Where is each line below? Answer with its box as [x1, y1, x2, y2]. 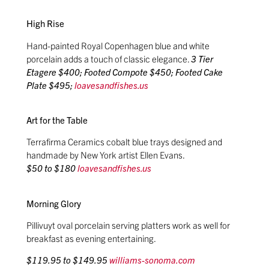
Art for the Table [26, 113, 88, 125]
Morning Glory [26, 197, 82, 209]
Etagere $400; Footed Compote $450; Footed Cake [26, 65, 223, 77]
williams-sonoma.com [109, 254, 196, 266]
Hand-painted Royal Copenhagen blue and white [26, 39, 210, 51]
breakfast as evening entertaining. [26, 232, 157, 244]
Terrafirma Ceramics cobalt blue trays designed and [26, 136, 223, 148]
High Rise [26, 17, 65, 29]
